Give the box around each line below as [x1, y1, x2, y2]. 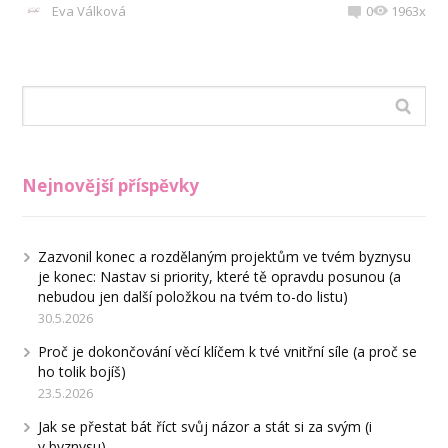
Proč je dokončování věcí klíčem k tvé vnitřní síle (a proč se [38, 342, 418, 362]
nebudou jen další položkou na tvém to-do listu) [38, 287, 349, 307]
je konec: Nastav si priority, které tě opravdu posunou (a [38, 267, 402, 287]
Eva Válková [52, 2, 127, 21]
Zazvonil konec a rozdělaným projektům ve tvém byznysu [38, 247, 412, 267]
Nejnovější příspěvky [22, 174, 200, 198]
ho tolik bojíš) [38, 362, 127, 382]
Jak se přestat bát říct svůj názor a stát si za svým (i [38, 417, 373, 437]
